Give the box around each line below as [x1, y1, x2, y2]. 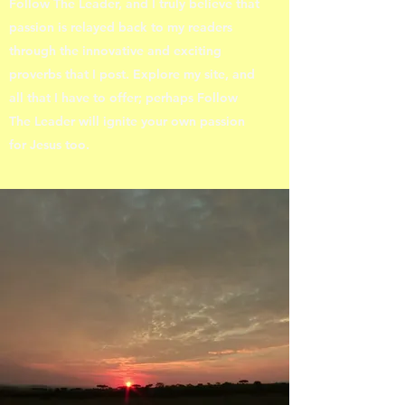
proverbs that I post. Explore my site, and [9, 66, 255, 82]
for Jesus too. [9, 137, 89, 153]
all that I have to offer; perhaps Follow [9, 89, 238, 106]
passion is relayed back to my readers [9, 19, 232, 35]
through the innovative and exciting [9, 42, 221, 59]
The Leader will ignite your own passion [9, 113, 245, 129]
